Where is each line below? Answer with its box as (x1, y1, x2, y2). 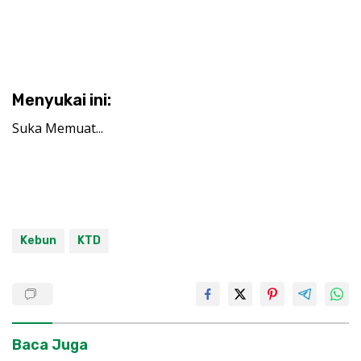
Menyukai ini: (12, 90, 111, 110)
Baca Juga (12, 336, 88, 355)
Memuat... (45, 119, 103, 138)
